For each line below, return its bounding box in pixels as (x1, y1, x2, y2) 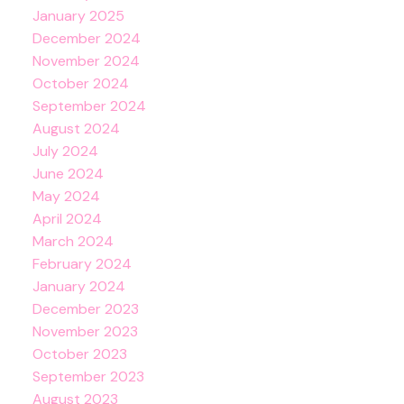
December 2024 (32, 29, 141, 49)
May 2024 (32, 187, 100, 207)
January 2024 (32, 277, 125, 297)
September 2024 (32, 96, 146, 116)
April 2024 (32, 209, 102, 229)
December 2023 (32, 299, 139, 319)
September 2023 (32, 367, 144, 387)
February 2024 (32, 254, 132, 274)
